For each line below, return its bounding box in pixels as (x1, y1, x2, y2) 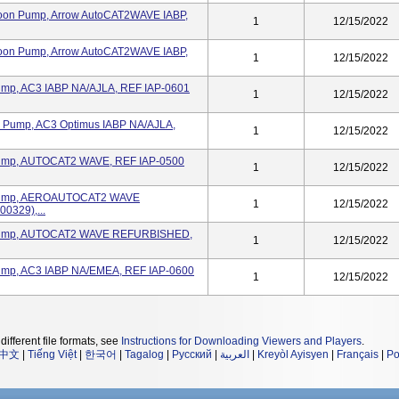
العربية (220, 348, 249, 361)
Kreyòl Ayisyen (257, 348, 329, 361)
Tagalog (125, 348, 164, 361)
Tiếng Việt (28, 348, 77, 361)
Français (337, 348, 379, 361)
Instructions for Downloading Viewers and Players (121, 335, 362, 347)
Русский (172, 348, 212, 361)
